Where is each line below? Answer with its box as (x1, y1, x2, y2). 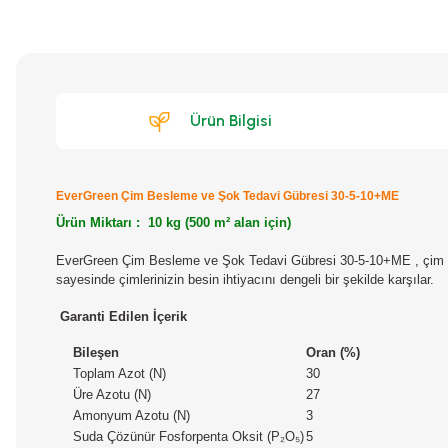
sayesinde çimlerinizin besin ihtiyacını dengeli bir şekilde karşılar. (56, 272, 434, 287)
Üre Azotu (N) (73, 387, 151, 402)
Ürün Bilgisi (189, 111, 272, 130)
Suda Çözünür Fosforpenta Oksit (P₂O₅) (73, 429, 304, 444)
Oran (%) (306, 345, 360, 360)
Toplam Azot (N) (73, 366, 166, 381)
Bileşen (73, 345, 119, 360)
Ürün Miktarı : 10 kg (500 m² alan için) (56, 215, 291, 230)
